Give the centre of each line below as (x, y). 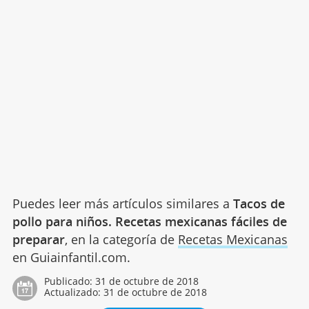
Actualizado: (73, 292)
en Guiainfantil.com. (71, 257)
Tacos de (259, 203)
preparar (38, 239)
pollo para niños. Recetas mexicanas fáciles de (149, 221)
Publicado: (69, 281)
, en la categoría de (121, 239)
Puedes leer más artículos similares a (122, 203)
